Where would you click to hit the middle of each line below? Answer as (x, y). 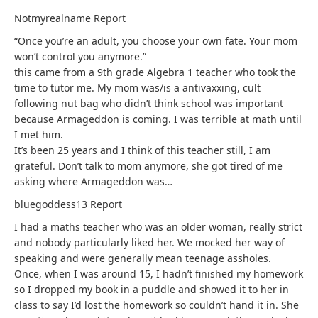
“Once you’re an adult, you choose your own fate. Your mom (156, 41)
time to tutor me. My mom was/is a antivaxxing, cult (137, 88)
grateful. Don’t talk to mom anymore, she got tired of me (148, 166)
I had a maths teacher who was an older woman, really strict (158, 227)
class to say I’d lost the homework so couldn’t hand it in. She (157, 305)
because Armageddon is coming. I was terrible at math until (158, 119)
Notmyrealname (54, 18)
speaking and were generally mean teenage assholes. (143, 258)
